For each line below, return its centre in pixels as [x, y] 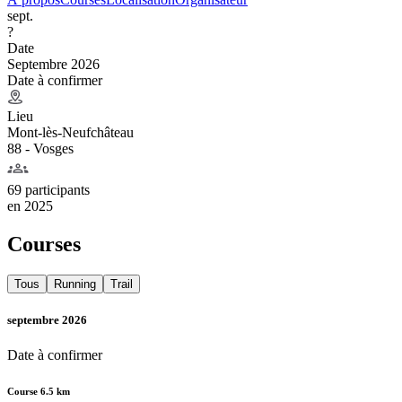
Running [75, 284]
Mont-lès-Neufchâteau [70, 132]
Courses [44, 244]
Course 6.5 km [39, 391]
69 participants [48, 189]
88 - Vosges [40, 148]
